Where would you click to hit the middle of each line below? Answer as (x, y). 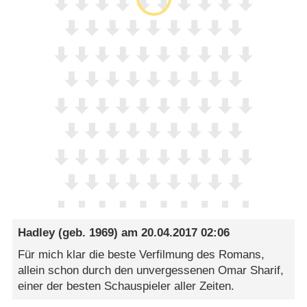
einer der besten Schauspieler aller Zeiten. (126, 286)
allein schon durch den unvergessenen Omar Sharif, (151, 270)
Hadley (37, 233)
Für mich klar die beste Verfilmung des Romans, (142, 254)
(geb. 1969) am (98, 233)
